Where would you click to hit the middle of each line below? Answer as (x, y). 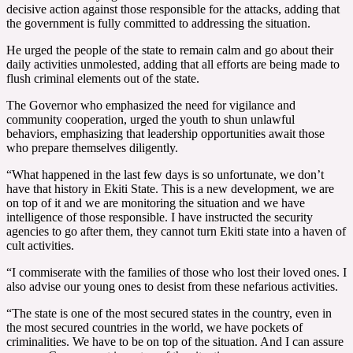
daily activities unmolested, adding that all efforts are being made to (173, 64)
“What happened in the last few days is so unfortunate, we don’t (165, 174)
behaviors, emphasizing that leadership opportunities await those (165, 133)
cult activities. (40, 245)
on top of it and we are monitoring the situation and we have (156, 203)
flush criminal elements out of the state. (103, 78)
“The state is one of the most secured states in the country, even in (169, 313)
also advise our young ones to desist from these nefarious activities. (172, 286)
